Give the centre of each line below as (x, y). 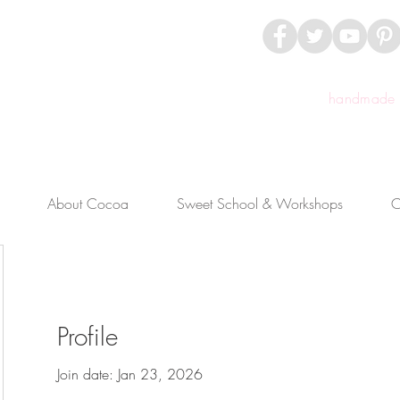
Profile (87, 336)
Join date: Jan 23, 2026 (130, 374)
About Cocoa (88, 203)
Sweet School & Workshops (260, 203)
